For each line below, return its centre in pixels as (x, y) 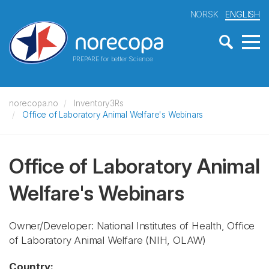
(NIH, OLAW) (176, 240)
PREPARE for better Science (113, 59)
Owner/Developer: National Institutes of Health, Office (132, 226)
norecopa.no (34, 103)
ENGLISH (243, 14)
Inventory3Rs (99, 103)
